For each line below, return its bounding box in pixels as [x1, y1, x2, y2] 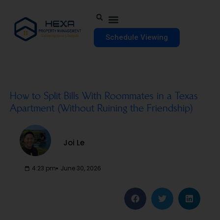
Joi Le [63, 137, 84, 148]
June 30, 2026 [60, 164, 101, 172]
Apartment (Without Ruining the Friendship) [10, 104, 193, 113]
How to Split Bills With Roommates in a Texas [10, 91, 198, 101]
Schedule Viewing [106, 32, 168, 42]
